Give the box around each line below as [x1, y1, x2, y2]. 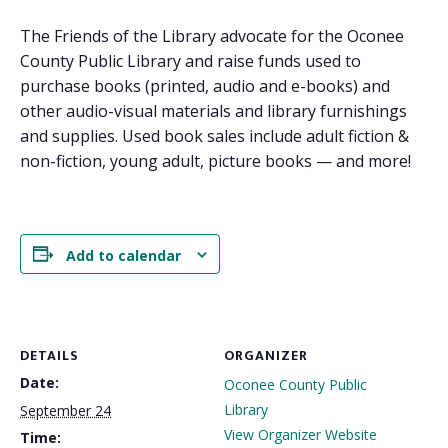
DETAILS [20, 343, 79, 367]
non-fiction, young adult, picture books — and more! [20, 150, 411, 172]
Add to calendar [66, 245, 181, 265]
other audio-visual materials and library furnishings [20, 100, 407, 122]
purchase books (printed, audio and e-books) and [20, 75, 390, 97]
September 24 [20, 400, 111, 420]
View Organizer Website [224, 424, 377, 444]
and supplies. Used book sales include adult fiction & [20, 125, 409, 147]
